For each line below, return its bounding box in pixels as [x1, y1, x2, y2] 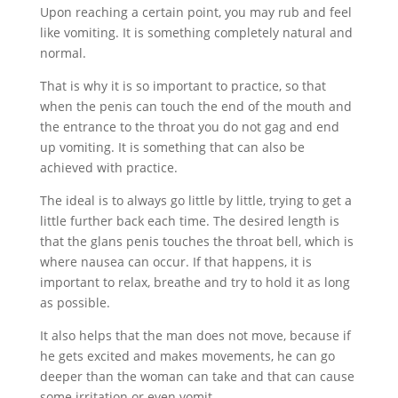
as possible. [39, 293, 110, 311]
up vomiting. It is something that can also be [39, 138, 305, 155]
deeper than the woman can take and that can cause [39, 367, 354, 385]
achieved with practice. [39, 158, 178, 176]
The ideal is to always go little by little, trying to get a [39, 191, 352, 209]
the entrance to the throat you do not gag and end [39, 117, 339, 135]
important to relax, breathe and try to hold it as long [39, 273, 350, 291]
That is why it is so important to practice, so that [39, 76, 326, 94]
